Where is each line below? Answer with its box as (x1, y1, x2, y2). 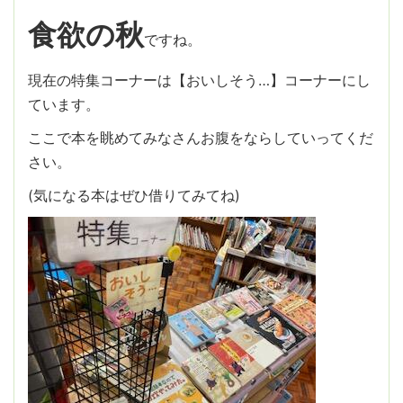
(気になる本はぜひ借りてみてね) (28, 185, 240, 204)
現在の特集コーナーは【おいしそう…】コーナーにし (28, 70, 371, 89)
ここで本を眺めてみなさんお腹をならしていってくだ (28, 128, 373, 147)
